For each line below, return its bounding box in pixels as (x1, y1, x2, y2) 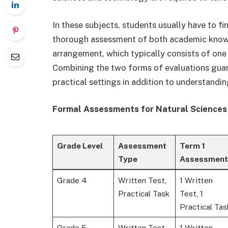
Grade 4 (56, 175, 87, 185)
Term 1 (179, 140, 205, 150)
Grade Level (56, 140, 103, 150)
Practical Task (118, 188, 169, 198)
